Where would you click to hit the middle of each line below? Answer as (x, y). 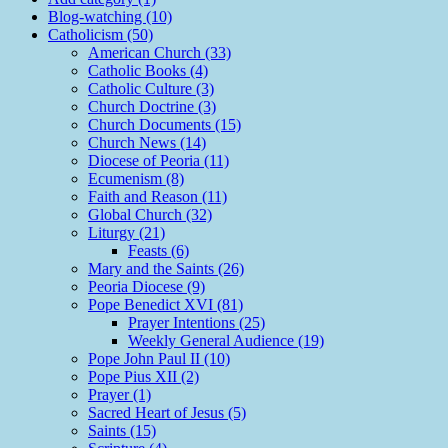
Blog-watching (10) (110, 17)
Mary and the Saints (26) (166, 269)
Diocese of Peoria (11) (158, 161)
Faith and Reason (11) (157, 197)
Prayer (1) (119, 395)
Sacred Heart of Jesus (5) (167, 413)
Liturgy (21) (126, 233)
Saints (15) (122, 431)
